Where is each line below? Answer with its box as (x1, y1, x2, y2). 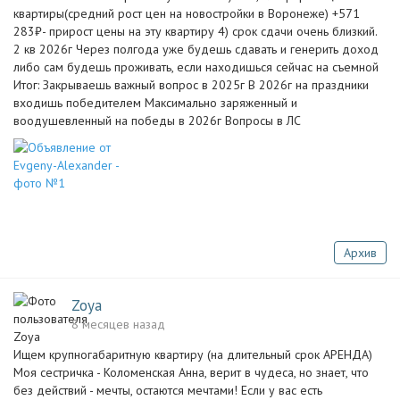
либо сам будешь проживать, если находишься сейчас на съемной (13, 59, 379, 75)
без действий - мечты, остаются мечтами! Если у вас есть (13, 382, 322, 398)
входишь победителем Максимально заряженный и (13, 95, 297, 111)
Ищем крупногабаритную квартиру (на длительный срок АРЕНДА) (13, 346, 372, 362)
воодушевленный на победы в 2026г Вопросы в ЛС (13, 112, 301, 129)
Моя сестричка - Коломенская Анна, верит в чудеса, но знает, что (13, 364, 369, 380)
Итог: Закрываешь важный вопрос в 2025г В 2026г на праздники (13, 77, 369, 93)
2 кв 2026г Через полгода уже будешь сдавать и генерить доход (13, 41, 379, 57)
